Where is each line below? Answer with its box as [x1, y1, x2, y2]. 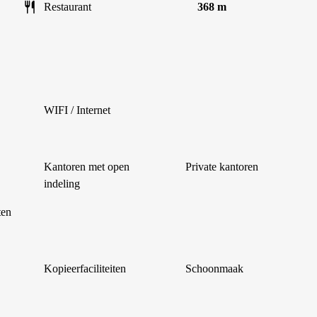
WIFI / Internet [44, 104, 110, 116]
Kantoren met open [44, 161, 129, 173]
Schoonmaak [185, 263, 243, 275]
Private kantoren [185, 161, 258, 173]
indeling [44, 178, 80, 190]
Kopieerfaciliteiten [44, 263, 126, 275]
